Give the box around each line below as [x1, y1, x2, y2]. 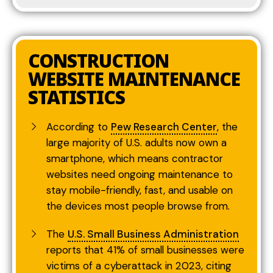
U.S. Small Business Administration [68, 227, 239, 241]
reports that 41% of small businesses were [46, 243, 244, 257]
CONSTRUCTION [28, 48, 169, 74]
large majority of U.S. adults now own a [46, 136, 227, 150]
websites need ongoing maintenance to [46, 168, 233, 182]
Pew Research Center [111, 120, 217, 134]
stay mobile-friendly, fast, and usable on [46, 183, 233, 197]
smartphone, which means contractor [46, 152, 223, 166]
